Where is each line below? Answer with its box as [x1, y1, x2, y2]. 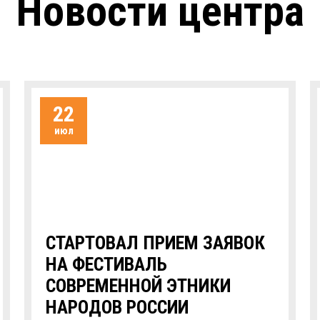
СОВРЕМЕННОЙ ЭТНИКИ [46, 275, 231, 296]
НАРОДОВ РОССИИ [46, 296, 189, 318]
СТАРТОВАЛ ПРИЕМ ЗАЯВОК [46, 232, 265, 254]
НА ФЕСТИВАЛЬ [46, 254, 167, 275]
